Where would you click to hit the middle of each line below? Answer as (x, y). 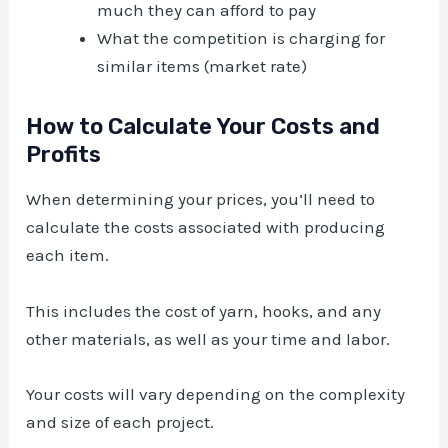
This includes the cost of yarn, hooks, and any (204, 310)
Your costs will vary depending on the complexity (216, 393)
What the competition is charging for (241, 37)
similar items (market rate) (202, 65)
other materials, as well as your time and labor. (208, 338)
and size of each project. (120, 421)
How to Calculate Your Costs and (203, 126)
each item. (68, 255)
